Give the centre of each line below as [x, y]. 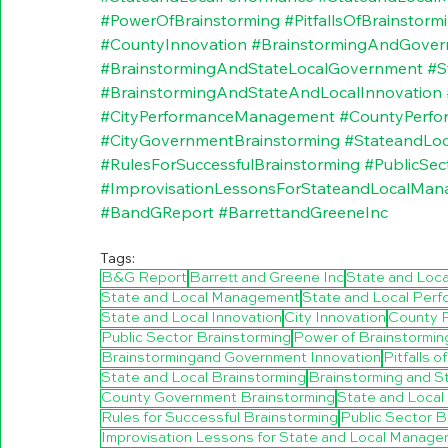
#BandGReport [157, 211]
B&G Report [144, 277]
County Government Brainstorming [218, 397]
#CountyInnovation [173, 43]
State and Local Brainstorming [203, 377]
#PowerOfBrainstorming [190, 19]
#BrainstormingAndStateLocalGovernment [261, 67]
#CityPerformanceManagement [217, 115]
